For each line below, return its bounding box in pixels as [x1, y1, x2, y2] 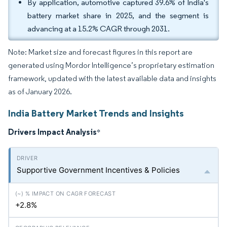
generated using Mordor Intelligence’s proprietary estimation [8, 60, 214, 70]
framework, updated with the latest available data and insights [8, 73, 216, 83]
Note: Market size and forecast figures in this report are [8, 47, 193, 57]
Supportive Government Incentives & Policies [17, 165, 180, 175]
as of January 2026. [8, 87, 72, 96]
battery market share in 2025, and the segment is [27, 11, 209, 20]
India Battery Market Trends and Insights [8, 107, 184, 119]
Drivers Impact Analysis [8, 127, 97, 137]
